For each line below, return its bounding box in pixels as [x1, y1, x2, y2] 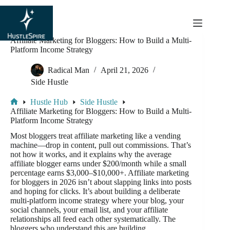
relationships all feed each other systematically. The [10, 215, 176, 224]
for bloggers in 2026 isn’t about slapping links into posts [10, 178, 191, 187]
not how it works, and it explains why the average [10, 150, 171, 159]
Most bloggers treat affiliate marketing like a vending [10, 131, 181, 141]
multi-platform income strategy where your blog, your [10, 196, 184, 205]
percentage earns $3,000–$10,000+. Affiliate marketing [10, 168, 189, 178]
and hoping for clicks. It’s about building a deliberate [10, 187, 180, 196]
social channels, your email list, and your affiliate [10, 205, 168, 215]
